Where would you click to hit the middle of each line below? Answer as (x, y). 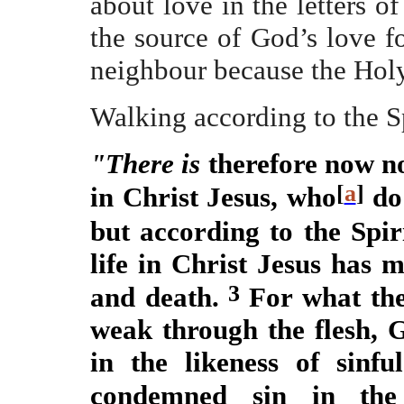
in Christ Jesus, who (213, 197)
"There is (146, 164)
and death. (160, 297)
